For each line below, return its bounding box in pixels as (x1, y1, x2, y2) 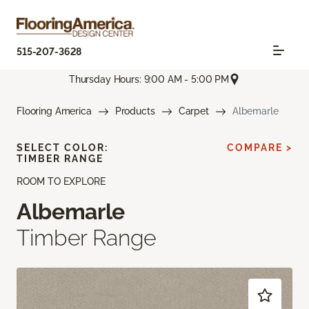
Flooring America (17, 106, 92, 117)
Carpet (178, 106, 209, 117)
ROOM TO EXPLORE (17, 176, 106, 188)
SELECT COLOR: (17, 142, 108, 154)
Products (114, 106, 155, 117)
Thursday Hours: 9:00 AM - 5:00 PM (68, 73, 230, 85)
